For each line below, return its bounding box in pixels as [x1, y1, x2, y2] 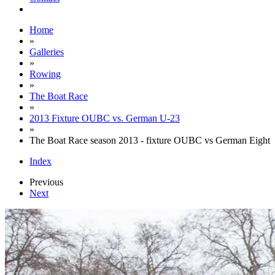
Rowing [29, 69, 61, 79]
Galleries [29, 47, 64, 57]
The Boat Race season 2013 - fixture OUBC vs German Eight [29, 135, 270, 145]
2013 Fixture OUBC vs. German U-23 [29, 113, 180, 123]
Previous [29, 177, 63, 187]
